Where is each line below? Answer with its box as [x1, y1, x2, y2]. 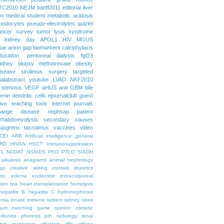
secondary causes [43, 116, 93, 123]
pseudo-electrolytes [26, 20, 75, 27]
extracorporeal [60, 173, 93, 179]
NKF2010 [70, 76, 93, 83]
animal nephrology [49, 157, 93, 163]
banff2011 [37, 4, 60, 11]
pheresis [20, 213, 40, 219]
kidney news [64, 197, 93, 203]
